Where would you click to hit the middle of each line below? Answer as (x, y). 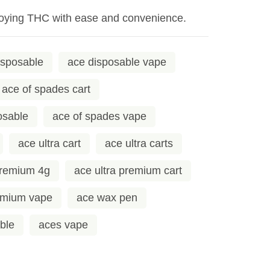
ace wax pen (107, 197)
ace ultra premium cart (128, 170)
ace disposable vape (117, 62)
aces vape (63, 224)
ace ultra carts (139, 143)
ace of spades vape (99, 116)
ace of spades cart (46, 89)
